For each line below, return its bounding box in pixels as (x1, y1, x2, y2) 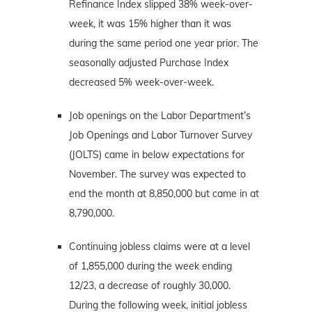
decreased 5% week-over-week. (69, 75, 214, 88)
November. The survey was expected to (69, 167, 246, 180)
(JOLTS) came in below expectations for (69, 148, 244, 161)
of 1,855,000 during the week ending (69, 259, 232, 272)
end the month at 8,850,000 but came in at (69, 187, 259, 200)
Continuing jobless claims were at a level (69, 240, 250, 253)
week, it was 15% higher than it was (69, 17, 231, 30)
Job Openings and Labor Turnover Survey (69, 128, 252, 141)
